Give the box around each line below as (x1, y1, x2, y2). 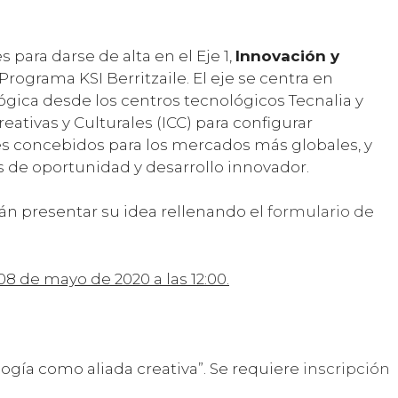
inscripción (303, 359, 390, 378)
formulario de (267, 203, 374, 221)
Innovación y (235, 46, 339, 65)
